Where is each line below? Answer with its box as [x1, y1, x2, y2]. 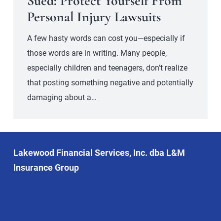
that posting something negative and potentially [27, 78, 193, 88]
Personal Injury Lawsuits [27, 8, 161, 25]
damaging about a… [27, 93, 97, 103]
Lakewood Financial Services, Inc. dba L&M [13, 147, 185, 158]
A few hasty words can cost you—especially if [27, 34, 185, 43]
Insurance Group [13, 162, 79, 173]
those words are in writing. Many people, [27, 48, 167, 58]
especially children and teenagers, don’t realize [27, 63, 187, 73]
